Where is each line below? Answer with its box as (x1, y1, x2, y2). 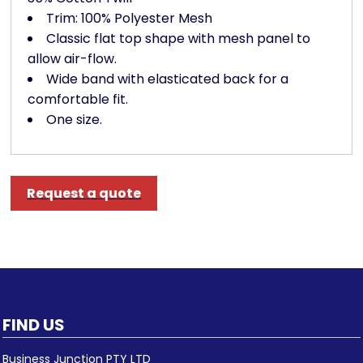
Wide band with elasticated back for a (46, 70, 288, 89)
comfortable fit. (28, 90, 128, 109)
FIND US (2, 314, 65, 337)
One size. (46, 110, 102, 130)
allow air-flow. (28, 49, 117, 69)
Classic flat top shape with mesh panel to (46, 29, 310, 49)
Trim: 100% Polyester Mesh (46, 9, 212, 28)
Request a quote (27, 184, 141, 203)
